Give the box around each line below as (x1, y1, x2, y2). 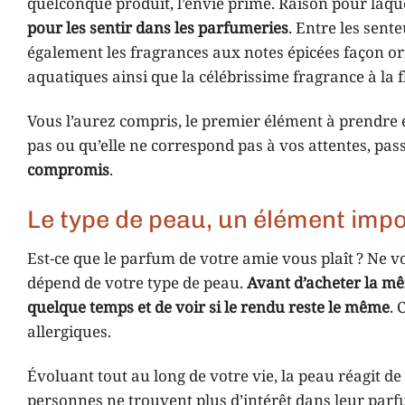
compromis (27, 161, 109, 182)
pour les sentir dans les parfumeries (27, 19, 288, 40)
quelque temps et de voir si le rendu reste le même (27, 298, 390, 318)
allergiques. (27, 323, 111, 343)
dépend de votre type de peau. (27, 274, 247, 294)
